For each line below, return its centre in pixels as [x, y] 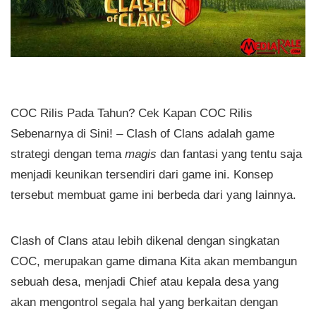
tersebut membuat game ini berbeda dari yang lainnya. [153, 195]
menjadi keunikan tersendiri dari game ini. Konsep [142, 175]
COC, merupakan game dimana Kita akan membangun [154, 261]
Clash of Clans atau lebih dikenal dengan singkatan [145, 241]
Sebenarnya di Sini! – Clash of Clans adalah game [142, 134]
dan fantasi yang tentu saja [229, 154]
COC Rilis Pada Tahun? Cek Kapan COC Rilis [132, 113]
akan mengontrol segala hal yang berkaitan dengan [144, 302]
